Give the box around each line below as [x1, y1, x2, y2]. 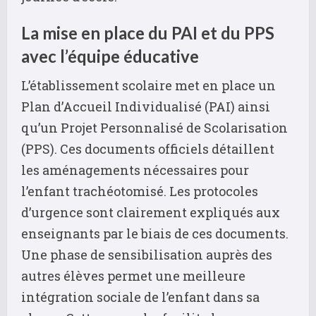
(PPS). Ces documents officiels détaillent [21, 140, 274, 157]
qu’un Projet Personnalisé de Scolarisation [21, 119, 288, 136]
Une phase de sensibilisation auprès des [21, 245, 272, 263]
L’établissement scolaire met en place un [21, 76, 276, 94]
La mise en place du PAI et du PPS [21, 22, 274, 43]
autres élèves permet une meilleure [21, 267, 245, 284]
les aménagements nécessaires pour [21, 161, 249, 178]
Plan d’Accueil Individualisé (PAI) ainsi [21, 97, 270, 115]
